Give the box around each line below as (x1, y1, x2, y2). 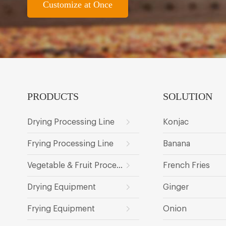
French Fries (163, 161, 210, 170)
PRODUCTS (27, 91, 79, 102)
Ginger (163, 183, 189, 192)
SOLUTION (163, 91, 213, 102)
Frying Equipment (27, 205, 95, 213)
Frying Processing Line (27, 140, 114, 148)
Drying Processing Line (27, 118, 115, 127)
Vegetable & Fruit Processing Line (116, 161, 123, 170)
